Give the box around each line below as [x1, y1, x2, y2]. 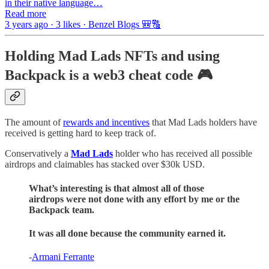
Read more [5, 8, 46, 19]
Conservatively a [5, 148, 71, 159]
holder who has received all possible [113, 148, 252, 159]
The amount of [5, 117, 63, 128]
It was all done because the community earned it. [29, 228, 226, 238]
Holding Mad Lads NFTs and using [5, 48, 220, 64]
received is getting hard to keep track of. [5, 128, 156, 139]
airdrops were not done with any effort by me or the [29, 193, 240, 204]
